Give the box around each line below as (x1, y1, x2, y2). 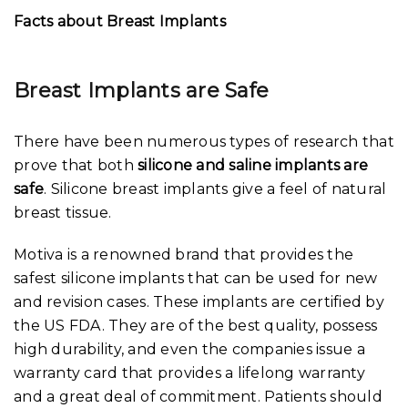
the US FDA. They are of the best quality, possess (14, 316, 378, 334)
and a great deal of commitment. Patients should (14, 387, 382, 405)
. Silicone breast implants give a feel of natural (44, 179, 387, 198)
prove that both (14, 156, 138, 174)
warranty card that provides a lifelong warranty (14, 363, 365, 382)
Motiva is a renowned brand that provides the (14, 245, 353, 263)
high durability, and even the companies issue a (14, 340, 365, 358)
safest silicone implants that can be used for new (14, 269, 378, 287)
